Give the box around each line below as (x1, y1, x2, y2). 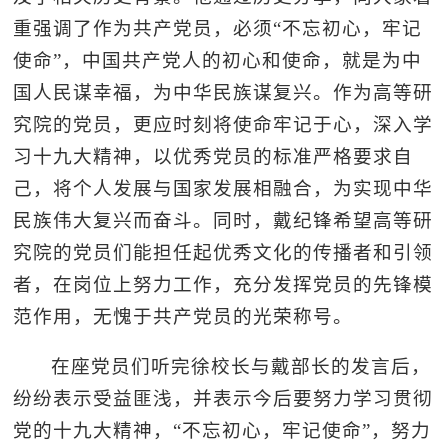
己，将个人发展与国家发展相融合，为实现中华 (13, 177, 434, 199)
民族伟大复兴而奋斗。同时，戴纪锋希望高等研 (13, 209, 434, 231)
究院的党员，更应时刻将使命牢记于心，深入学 (13, 113, 434, 135)
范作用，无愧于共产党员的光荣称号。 (13, 305, 354, 327)
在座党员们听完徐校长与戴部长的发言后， (50, 355, 431, 377)
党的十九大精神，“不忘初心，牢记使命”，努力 (13, 419, 432, 441)
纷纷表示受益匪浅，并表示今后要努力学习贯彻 (13, 387, 434, 409)
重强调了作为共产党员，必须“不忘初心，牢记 (13, 17, 423, 39)
